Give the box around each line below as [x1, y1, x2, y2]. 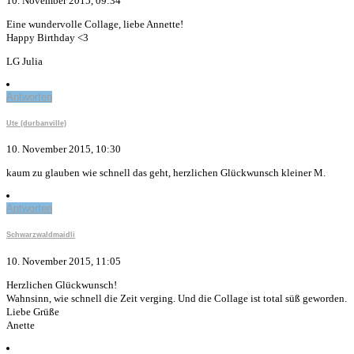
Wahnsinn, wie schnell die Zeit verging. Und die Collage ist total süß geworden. [6, 292, 347, 304]
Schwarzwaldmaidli [6, 231, 75, 239]
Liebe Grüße [6, 305, 59, 318]
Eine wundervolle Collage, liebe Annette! [6, 17, 183, 30]
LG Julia [6, 55, 43, 67]
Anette [6, 318, 35, 331]
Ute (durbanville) [6, 119, 66, 127]
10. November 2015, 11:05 [6, 254, 121, 267]
